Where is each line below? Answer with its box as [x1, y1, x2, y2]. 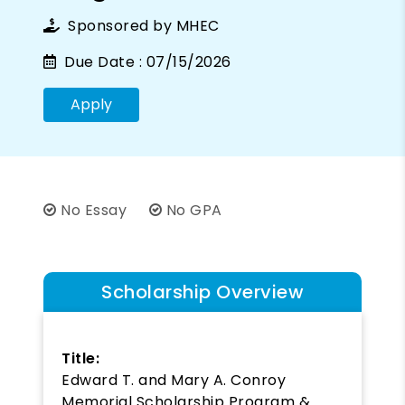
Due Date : [60, 51, 142, 72]
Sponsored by [63, 14, 176, 36]
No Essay [56, 199, 131, 221]
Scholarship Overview [101, 278, 304, 305]
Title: [61, 347, 99, 369]
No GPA [162, 199, 222, 221]
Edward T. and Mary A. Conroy [61, 369, 286, 391]
